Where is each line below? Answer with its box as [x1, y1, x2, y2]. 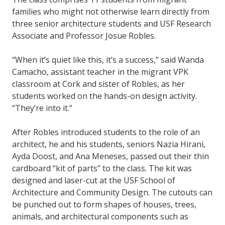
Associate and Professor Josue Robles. [12, 30, 156, 42]
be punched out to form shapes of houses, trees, [12, 199, 196, 210]
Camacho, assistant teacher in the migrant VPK [12, 66, 188, 78]
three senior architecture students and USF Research [12, 18, 211, 30]
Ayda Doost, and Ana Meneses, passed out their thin [12, 151, 209, 162]
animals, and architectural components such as [12, 211, 188, 222]
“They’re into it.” [12, 102, 72, 114]
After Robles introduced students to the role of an [12, 127, 200, 138]
